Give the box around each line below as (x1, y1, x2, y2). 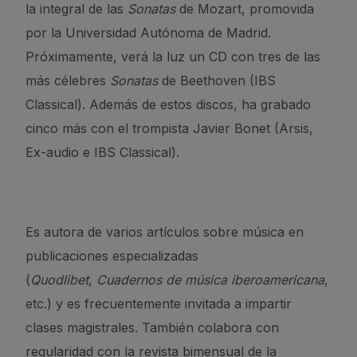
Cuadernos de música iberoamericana (96, 272, 324, 288)
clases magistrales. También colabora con (25, 320, 279, 335)
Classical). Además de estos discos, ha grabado (25, 96, 311, 112)
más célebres (25, 73, 110, 88)
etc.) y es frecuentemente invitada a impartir (25, 296, 292, 312)
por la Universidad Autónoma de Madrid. (25, 25, 271, 41)
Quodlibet (30, 272, 88, 288)
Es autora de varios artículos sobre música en (25, 224, 304, 240)
